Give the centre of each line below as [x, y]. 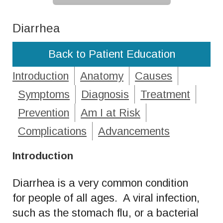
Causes [154, 76]
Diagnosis [105, 94]
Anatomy [102, 76]
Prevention [44, 112]
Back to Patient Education [111, 54]
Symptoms [44, 94]
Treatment [165, 94]
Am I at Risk [111, 112]
